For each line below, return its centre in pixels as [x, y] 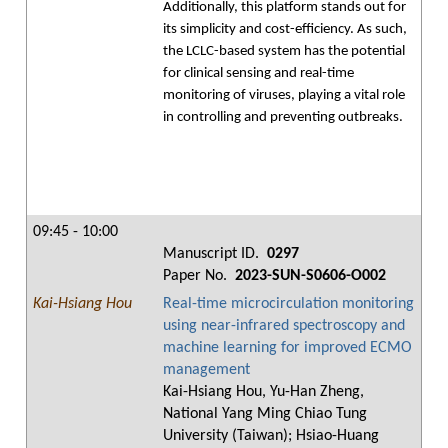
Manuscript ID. [213, 254]
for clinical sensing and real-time [258, 73]
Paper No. [197, 276]
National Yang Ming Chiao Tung [265, 414]
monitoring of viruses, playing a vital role [284, 95]
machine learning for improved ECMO [287, 348]
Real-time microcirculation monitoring [288, 304]
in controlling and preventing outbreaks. [283, 117]
